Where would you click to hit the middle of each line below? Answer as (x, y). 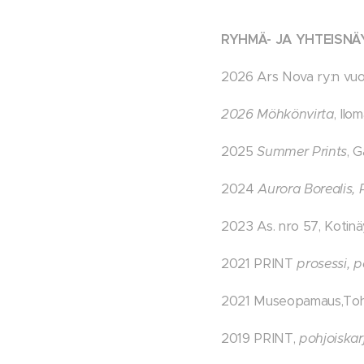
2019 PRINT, (260, 338)
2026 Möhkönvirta (277, 114)
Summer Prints (302, 152)
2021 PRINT (259, 264)
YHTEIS (319, 39)
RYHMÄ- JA (257, 39)
